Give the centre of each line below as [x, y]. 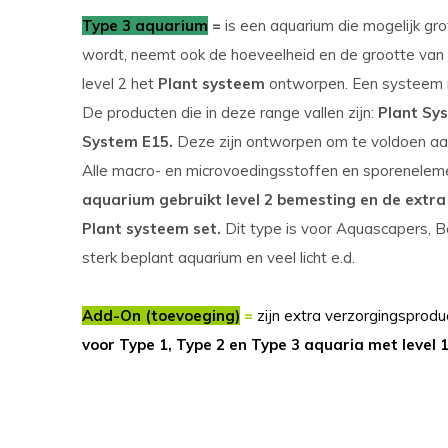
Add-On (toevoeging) [161, 315]
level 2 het [120, 83]
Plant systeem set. [151, 228]
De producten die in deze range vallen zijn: [230, 112]
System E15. [127, 141]
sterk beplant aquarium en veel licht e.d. [218, 257]
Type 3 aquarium [145, 25]
